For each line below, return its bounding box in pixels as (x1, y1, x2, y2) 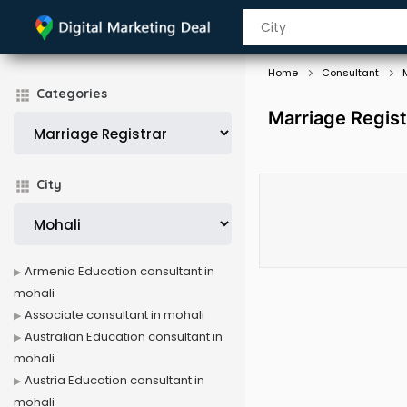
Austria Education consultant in (25, 372, 204, 389)
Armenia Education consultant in (25, 263, 214, 280)
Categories (36, 85, 107, 102)
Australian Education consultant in (25, 328, 223, 345)
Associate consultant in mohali (25, 306, 204, 323)
